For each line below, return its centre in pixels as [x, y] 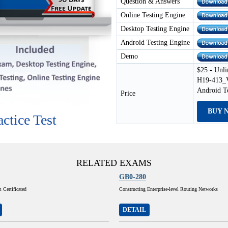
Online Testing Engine [153, 15]
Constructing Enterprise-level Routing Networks [168, 189]
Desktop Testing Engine [155, 29]
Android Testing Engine [155, 42]
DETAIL [134, 209]
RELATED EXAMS [114, 163]
